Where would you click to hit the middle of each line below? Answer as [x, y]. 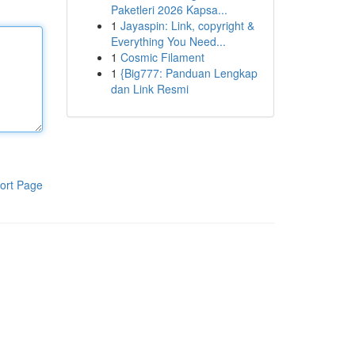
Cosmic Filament [162, 57]
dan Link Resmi [149, 89]
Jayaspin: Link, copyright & [187, 25]
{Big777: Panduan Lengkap [189, 73]
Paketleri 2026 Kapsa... [169, 10]
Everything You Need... [168, 41]
